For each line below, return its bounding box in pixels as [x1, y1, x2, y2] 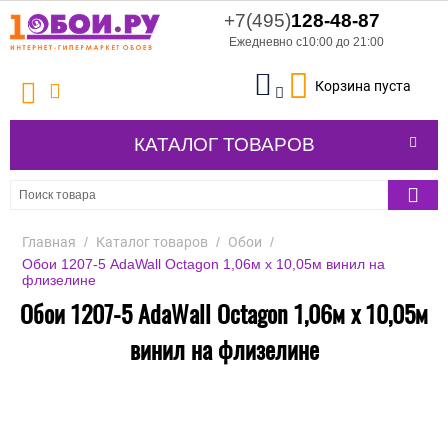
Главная [22, 234, 76, 251]
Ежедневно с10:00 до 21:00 [229, 35, 384, 49]
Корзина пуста [315, 78, 411, 95]
